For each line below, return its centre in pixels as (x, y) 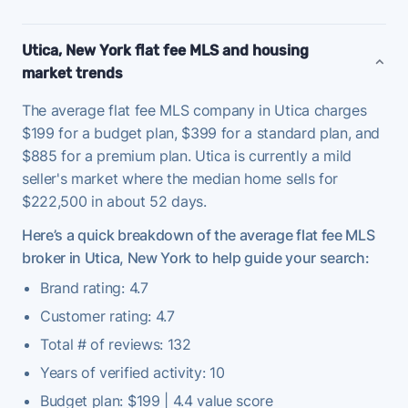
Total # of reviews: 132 (116, 344)
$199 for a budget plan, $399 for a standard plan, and (201, 133)
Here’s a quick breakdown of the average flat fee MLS (199, 235)
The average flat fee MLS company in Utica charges (194, 110)
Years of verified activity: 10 (133, 372)
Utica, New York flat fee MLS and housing (165, 50)
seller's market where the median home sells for (180, 178)
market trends (72, 73)
